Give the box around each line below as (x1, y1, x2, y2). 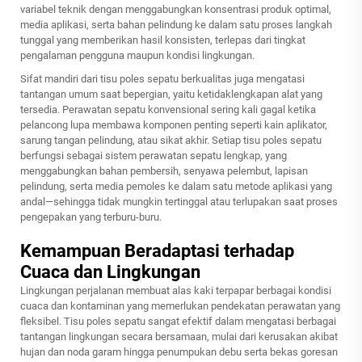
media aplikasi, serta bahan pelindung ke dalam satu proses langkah (20, 19, 332, 32)
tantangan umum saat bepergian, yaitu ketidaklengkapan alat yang (20, 88, 322, 101)
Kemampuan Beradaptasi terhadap (20, 241, 294, 262)
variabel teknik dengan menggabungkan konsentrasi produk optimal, (20, 3, 331, 16)
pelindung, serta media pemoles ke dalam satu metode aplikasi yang (20, 180, 332, 193)
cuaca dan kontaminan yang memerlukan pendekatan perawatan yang (20, 300, 340, 313)
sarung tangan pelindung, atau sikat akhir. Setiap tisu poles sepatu (20, 134, 322, 147)
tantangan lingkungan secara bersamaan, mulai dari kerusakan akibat (20, 330, 338, 343)
